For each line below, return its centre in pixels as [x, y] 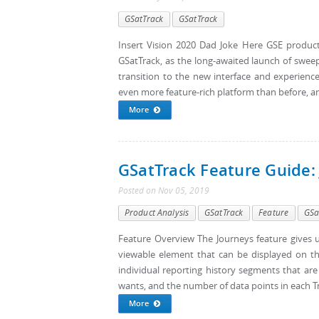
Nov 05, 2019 [184, 190]
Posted [132, 190]
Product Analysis [157, 213]
